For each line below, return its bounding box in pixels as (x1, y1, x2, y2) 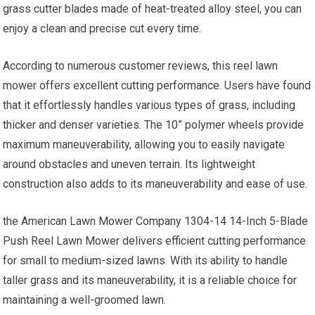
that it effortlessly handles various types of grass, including (3, 98, 296, 112)
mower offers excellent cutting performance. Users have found (3, 79, 311, 93)
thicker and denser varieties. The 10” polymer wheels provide (3, 118, 304, 132)
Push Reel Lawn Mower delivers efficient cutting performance (3, 234, 307, 248)
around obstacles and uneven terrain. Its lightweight (3, 157, 256, 172)
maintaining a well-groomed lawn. (3, 293, 167, 307)
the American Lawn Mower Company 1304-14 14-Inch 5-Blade (3, 214, 309, 229)
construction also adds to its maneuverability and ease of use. (3, 177, 308, 191)
